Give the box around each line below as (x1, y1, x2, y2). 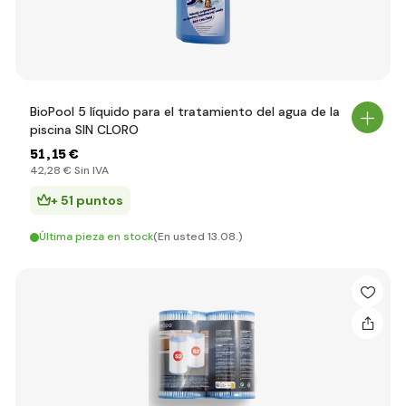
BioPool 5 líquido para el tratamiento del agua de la (30, 103, 340, 120)
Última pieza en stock (39, 229, 153, 244)
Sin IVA (72, 163, 109, 178)
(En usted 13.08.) (153, 229, 243, 244)
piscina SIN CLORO (30, 121, 139, 138)
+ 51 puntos (51, 192, 123, 208)
